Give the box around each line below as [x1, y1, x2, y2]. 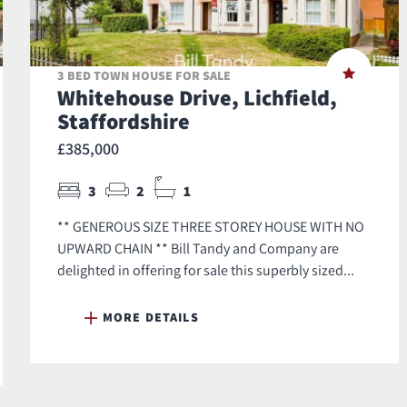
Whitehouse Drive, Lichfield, [57, 83, 337, 113]
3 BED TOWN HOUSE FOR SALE [57, 67, 231, 84]
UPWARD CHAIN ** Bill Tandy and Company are [57, 239, 339, 258]
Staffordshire [57, 106, 190, 136]
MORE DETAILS [103, 309, 199, 326]
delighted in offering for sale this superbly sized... [57, 261, 354, 280]
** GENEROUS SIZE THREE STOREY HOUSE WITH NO [57, 217, 364, 236]
